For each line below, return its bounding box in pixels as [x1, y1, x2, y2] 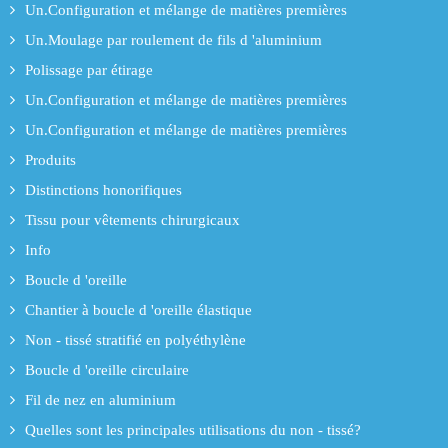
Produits [25, 151, 76, 168]
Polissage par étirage [25, 61, 153, 78]
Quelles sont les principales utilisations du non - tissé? [25, 421, 361, 438]
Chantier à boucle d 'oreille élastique [25, 301, 252, 318]
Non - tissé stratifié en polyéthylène [25, 331, 246, 348]
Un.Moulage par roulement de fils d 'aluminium [25, 31, 322, 48]
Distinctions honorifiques [25, 181, 182, 198]
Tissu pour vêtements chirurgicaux [25, 211, 240, 228]
